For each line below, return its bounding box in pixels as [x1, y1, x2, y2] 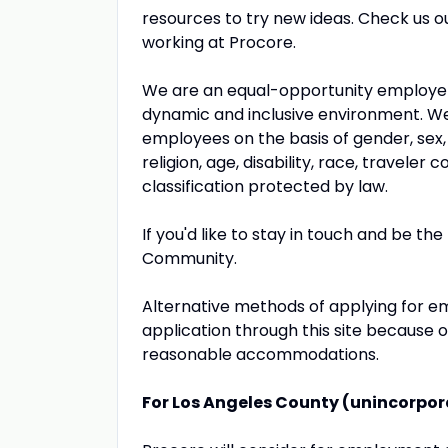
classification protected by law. [142, 175, 388, 198]
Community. [142, 247, 237, 270]
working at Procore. [142, 31, 296, 54]
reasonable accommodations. [142, 343, 379, 366]
